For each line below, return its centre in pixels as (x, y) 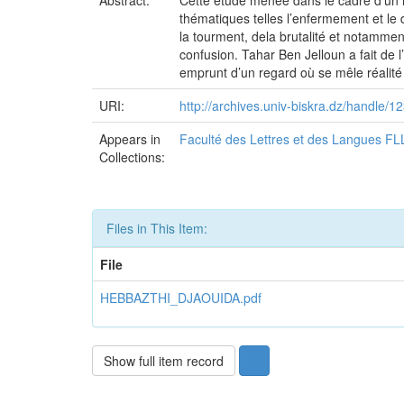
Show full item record (164, 361)
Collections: (132, 157)
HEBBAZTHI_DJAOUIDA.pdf (181, 298)
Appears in (130, 139)
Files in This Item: (157, 228)
